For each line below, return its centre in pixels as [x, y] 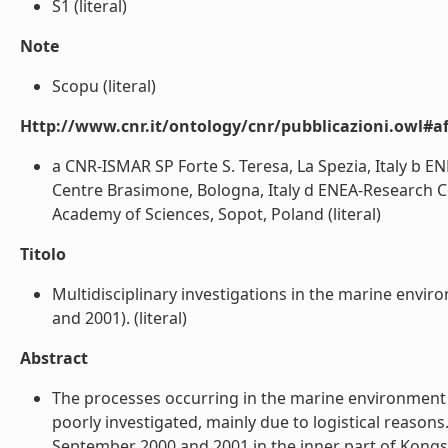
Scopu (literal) [104, 86]
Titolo [43, 254]
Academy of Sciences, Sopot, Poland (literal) [216, 214]
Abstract [54, 358]
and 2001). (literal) [119, 318]
